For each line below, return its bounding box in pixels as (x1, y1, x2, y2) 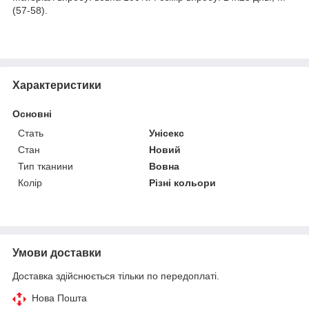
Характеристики (12, 79, 101, 91)
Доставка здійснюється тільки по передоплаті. (12, 270, 219, 281)
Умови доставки (12, 246, 101, 259)
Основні (12, 108, 52, 119)
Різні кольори (149, 177, 217, 188)
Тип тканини (18, 160, 73, 172)
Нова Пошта (32, 292, 87, 303)
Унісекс (149, 127, 185, 139)
